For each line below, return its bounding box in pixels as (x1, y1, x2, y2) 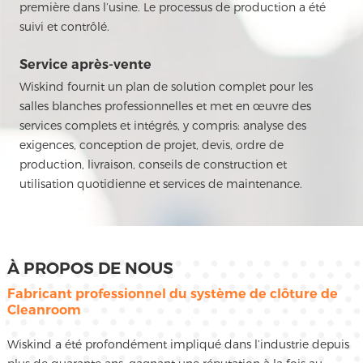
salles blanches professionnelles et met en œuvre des (19, 99, 311, 113)
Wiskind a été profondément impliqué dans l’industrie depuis (6, 337, 349, 352)
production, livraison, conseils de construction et (19, 157, 287, 172)
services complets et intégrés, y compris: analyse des (19, 118, 306, 133)
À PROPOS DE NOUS (6, 258, 173, 279)
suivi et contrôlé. (19, 19, 109, 34)
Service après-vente (19, 57, 152, 73)
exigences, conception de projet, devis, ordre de (19, 138, 284, 152)
